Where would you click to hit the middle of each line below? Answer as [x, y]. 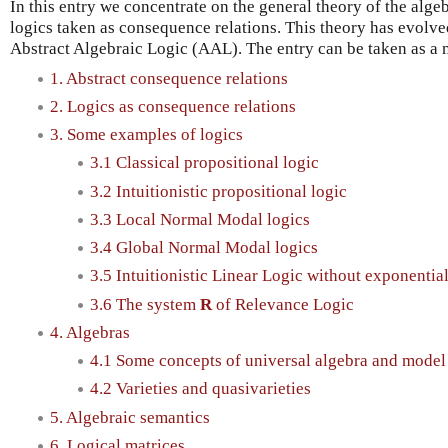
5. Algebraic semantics [130, 417]
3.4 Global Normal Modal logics [204, 248]
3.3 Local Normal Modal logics [200, 219]
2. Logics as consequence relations [173, 106]
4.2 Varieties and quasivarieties [200, 389]
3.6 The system [145, 304]
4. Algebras [90, 332]
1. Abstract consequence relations [169, 78]
